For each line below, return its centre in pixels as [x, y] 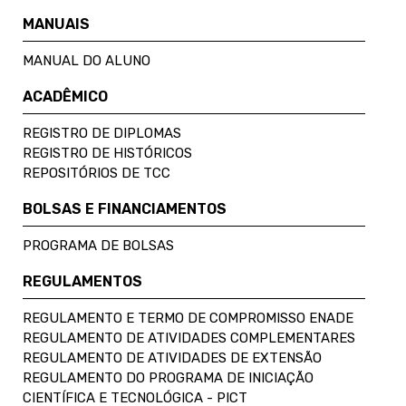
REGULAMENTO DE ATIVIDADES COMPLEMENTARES [189, 338]
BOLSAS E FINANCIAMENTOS [125, 208]
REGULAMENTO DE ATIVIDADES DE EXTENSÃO [172, 358]
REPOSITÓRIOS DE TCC [97, 173]
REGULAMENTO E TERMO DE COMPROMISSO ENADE [188, 318]
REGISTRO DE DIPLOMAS [102, 133]
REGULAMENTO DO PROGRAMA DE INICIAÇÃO [168, 377]
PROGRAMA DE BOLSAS [98, 245]
